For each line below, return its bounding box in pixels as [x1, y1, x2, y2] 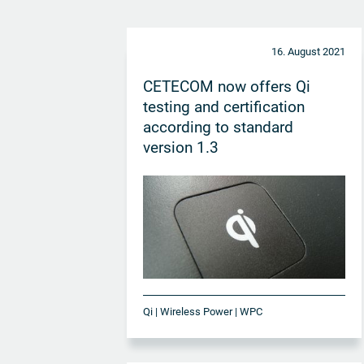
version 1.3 [143, 137, 219, 157]
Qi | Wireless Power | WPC [143, 305, 263, 318]
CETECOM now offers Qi [143, 76, 311, 96]
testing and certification [143, 97, 305, 116]
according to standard [143, 117, 294, 136]
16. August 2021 [271, 45, 345, 58]
